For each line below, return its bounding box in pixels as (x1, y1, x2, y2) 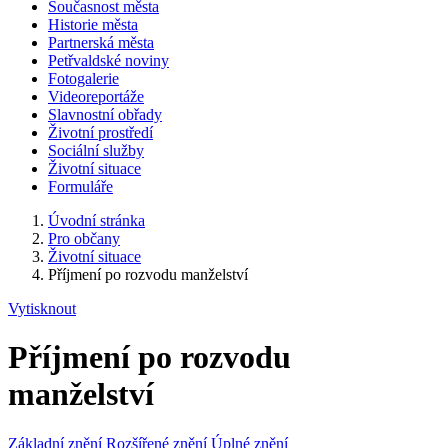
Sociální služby (48, 142, 144, 159)
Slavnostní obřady (48, 106, 162, 123)
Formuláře (48, 178, 113, 195)
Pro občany (48, 230, 120, 247)
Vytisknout (8, 300, 76, 317)
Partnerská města (48, 34, 154, 51)
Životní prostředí (48, 124, 153, 141)
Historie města (48, 16, 138, 33)
